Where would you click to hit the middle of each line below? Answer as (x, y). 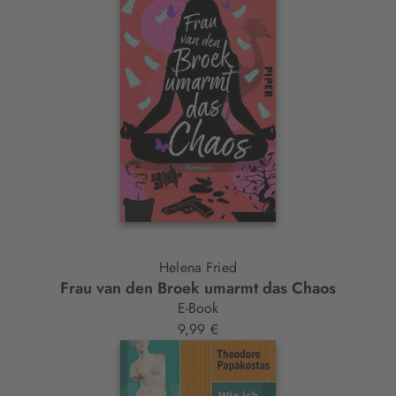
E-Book (198, 308)
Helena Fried (198, 268)
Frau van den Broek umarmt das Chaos (198, 289)
